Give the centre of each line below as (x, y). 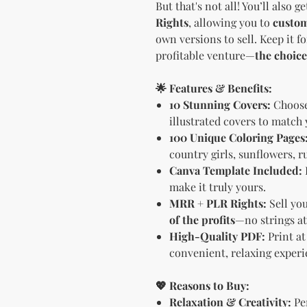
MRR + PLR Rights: (218, 203)
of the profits (202, 219)
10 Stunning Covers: (220, 104)
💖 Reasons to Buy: (202, 285)
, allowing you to (231, 22)
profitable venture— (205, 55)
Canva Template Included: (236, 170)
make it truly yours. (218, 186)
